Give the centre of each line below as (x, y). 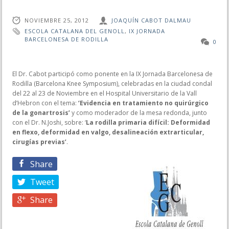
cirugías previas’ (39, 142)
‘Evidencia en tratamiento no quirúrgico (143, 103)
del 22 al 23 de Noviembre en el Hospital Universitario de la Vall (105, 94)
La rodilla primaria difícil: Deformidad (148, 123)
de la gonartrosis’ (41, 113)
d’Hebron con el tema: (45, 103)
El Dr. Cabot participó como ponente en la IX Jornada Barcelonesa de (112, 74)
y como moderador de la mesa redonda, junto (139, 113)
